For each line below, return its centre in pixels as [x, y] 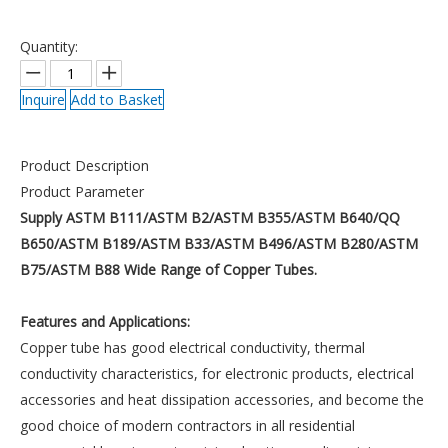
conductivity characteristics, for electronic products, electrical [217, 373]
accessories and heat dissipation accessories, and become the [222, 399]
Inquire [43, 99]
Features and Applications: [105, 321]
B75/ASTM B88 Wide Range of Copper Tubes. [168, 269]
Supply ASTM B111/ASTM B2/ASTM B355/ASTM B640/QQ [210, 217]
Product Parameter [82, 191]
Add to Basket [117, 99]
